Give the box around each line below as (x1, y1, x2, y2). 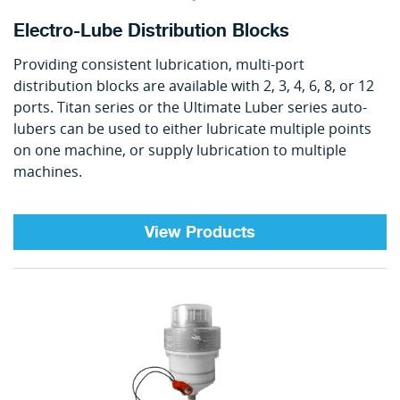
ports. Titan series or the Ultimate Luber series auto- (13, 96, 367, 117)
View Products (145, 218, 255, 246)
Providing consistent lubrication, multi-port (13, 54, 304, 74)
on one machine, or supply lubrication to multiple (13, 139, 346, 160)
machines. (13, 161, 82, 181)
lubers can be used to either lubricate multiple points (13, 118, 371, 138)
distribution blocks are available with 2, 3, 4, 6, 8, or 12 (13, 75, 374, 96)
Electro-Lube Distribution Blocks (13, 15, 289, 46)
